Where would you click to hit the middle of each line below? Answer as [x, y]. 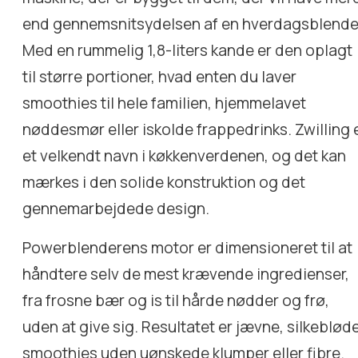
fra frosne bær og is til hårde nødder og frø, [176, 301]
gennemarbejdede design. [116, 209]
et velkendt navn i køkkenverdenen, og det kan [185, 156]
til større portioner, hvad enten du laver [160, 77]
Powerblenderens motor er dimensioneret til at [188, 248]
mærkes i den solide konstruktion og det [164, 183]
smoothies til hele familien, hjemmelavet [165, 103]
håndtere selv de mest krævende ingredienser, [186, 274]
